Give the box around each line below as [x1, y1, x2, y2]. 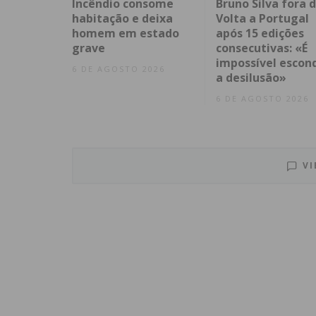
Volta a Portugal [215, 10, 309, 26]
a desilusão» [215, 69, 286, 85]
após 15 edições [215, 25, 304, 41]
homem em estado [72, 25, 179, 41]
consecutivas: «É [215, 39, 308, 56]
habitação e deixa [72, 10, 173, 26]
